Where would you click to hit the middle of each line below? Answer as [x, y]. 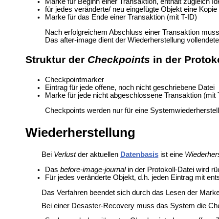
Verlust [65, 155]
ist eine [171, 155]
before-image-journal [93, 170]
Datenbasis [139, 155]
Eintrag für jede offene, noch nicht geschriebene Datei [130, 87]
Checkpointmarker [74, 79]
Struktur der [56, 60]
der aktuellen [98, 155]
